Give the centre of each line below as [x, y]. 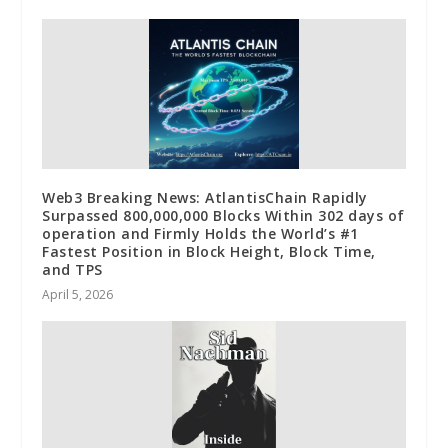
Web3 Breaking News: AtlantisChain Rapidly [205, 197]
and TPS [72, 269]
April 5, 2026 [78, 294]
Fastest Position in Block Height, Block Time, [209, 251]
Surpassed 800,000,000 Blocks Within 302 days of [223, 215]
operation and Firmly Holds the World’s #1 [200, 233]
